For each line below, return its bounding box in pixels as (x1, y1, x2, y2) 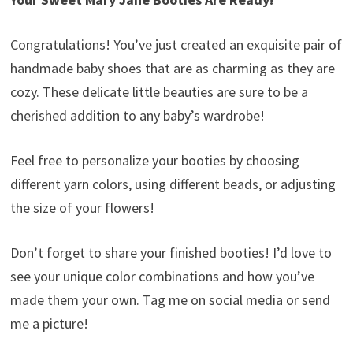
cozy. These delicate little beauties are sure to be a (9, 82, 308, 101)
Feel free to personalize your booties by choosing (9, 150, 299, 169)
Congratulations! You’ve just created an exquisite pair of (9, 35, 342, 54)
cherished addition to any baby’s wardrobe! (9, 106, 265, 124)
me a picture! (9, 314, 88, 333)
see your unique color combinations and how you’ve (9, 266, 314, 285)
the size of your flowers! (9, 198, 154, 217)
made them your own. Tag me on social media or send (9, 290, 330, 309)
